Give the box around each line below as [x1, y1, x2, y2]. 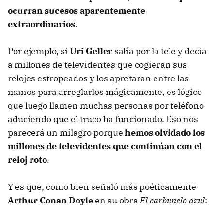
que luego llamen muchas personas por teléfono [8, 99, 204, 111]
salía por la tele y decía [112, 45, 207, 57]
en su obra [93, 194, 140, 206]
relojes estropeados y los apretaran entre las [8, 72, 189, 84]
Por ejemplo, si [8, 45, 70, 57]
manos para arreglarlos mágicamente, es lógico [8, 86, 202, 97]
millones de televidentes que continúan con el [8, 140, 202, 152]
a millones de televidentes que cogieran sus [8, 59, 187, 70]
